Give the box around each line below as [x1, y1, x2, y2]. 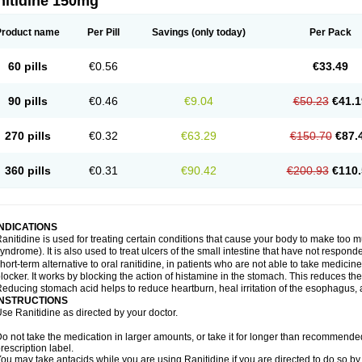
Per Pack [309, 27, 351, 38]
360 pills [4, 164, 51, 177]
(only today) [189, 27, 246, 38]
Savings [152, 27, 189, 38]
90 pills [7, 95, 48, 107]
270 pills [4, 129, 51, 142]
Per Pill [87, 27, 120, 38]
